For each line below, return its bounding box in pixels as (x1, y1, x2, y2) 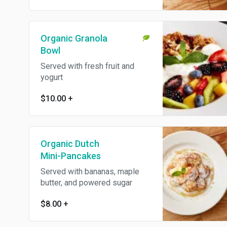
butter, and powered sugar (41, 178, 132, 187)
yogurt (41, 72, 63, 82)
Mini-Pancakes (41, 150, 101, 161)
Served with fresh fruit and (41, 61, 134, 71)
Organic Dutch (41, 138, 99, 149)
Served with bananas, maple (41, 167, 139, 176)
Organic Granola (41, 33, 107, 44)
